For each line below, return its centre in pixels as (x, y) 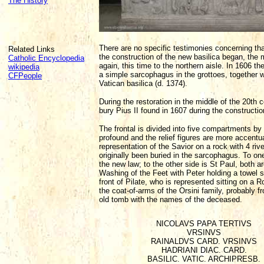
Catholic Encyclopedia (46, 58)
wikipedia (24, 67)
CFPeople (25, 76)
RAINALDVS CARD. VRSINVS (204, 241)
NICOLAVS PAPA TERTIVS (204, 224)
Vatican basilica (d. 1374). (143, 83)
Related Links (32, 49)
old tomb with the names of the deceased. (171, 199)
